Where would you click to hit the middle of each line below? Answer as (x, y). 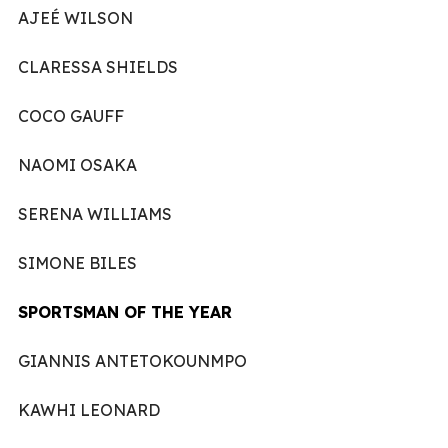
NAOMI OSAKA (77, 164)
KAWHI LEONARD (89, 409)
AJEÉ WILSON (75, 17)
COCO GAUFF (71, 115)
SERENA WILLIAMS (95, 213)
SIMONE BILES (77, 262)
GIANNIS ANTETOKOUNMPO (132, 360)
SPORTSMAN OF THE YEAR (125, 311)
